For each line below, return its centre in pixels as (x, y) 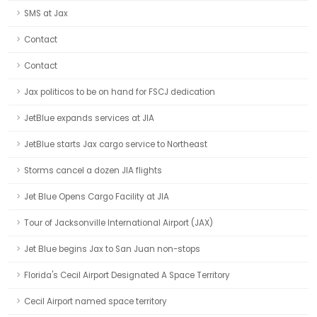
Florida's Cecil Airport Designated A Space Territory (127, 275)
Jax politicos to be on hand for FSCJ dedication (120, 92)
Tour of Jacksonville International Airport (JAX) (119, 223)
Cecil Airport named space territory (96, 301)
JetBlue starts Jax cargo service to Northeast (116, 144)
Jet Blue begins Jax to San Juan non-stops (112, 249)
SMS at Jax (46, 13)
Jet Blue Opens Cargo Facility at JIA (97, 197)
